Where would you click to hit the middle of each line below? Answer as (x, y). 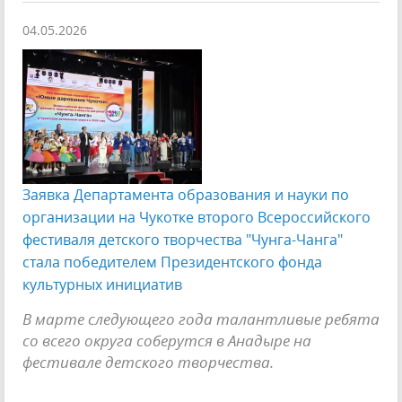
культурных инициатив (102, 284)
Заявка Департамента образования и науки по (186, 194)
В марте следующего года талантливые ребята (201, 318)
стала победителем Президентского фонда (172, 262)
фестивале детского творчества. (148, 361)
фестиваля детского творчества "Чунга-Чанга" (183, 239)
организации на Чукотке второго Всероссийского (197, 217)
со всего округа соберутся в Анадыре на (167, 340)
